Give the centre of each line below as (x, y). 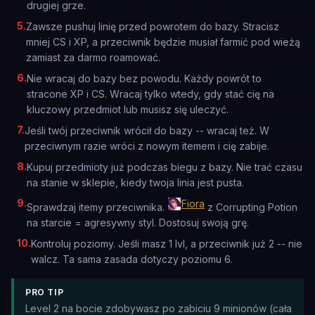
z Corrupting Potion (251, 207)
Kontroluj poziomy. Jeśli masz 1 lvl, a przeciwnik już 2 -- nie (167, 244)
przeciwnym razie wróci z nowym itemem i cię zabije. (147, 146)
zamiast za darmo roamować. (93, 57)
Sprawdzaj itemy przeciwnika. (97, 207)
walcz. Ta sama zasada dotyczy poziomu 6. (132, 259)
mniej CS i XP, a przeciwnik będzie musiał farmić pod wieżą (163, 42)
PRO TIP (45, 292)
